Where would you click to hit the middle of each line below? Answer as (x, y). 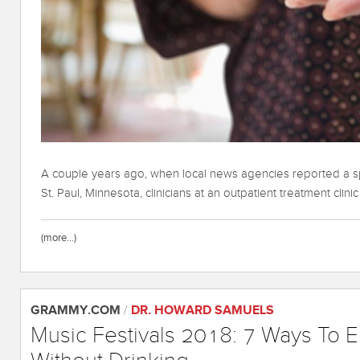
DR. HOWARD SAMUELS (202, 310)
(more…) (59, 237)
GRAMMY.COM (76, 310)
